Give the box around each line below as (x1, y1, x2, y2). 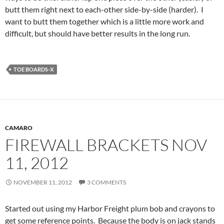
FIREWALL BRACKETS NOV (5, 134, 207, 155)
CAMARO (5, 123, 32, 131)
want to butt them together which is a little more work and (5, 16, 204, 26)
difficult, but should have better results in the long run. (5, 28, 190, 38)
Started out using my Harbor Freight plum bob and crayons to (5, 203, 215, 213)
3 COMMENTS (87, 178, 126, 186)
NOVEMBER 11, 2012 (13, 178, 72, 186)
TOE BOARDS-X (13, 65, 53, 72)
